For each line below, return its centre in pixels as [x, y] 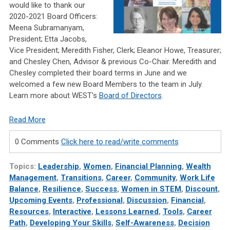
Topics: [23, 167]
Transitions [81, 178]
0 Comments [38, 142]
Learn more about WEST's [54, 96]
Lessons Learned [127, 212]
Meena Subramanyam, [46, 28]
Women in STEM [151, 189]
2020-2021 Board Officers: [53, 17]
